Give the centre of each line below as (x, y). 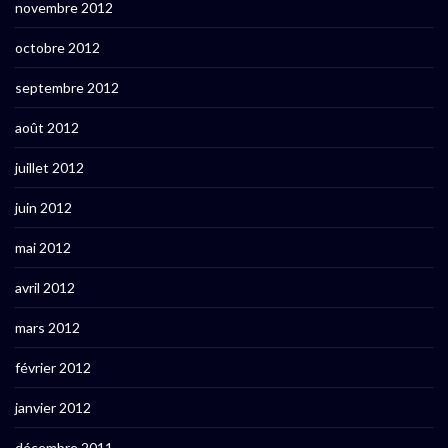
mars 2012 (47, 328)
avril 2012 (45, 288)
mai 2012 (43, 248)
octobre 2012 (57, 48)
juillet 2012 (49, 168)
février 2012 (53, 368)
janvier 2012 (53, 408)
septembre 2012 (67, 88)
